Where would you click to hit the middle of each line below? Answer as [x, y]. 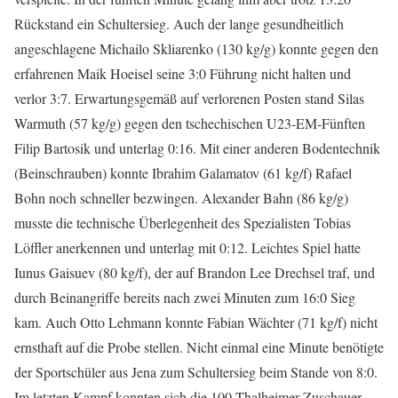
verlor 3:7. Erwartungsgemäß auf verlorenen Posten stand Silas [189, 99]
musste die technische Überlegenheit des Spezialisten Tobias [183, 223]
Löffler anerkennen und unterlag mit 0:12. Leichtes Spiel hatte [187, 248]
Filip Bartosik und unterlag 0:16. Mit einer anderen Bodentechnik [197, 148]
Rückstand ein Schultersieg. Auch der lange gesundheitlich [179, 24]
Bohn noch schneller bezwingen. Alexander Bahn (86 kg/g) [181, 198]
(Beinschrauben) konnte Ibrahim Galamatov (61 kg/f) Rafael [183, 173]
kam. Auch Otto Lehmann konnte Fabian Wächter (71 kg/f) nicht [196, 322]
